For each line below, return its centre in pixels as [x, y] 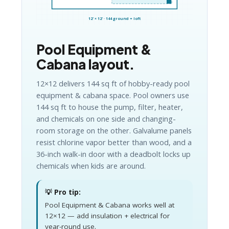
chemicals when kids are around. [91, 166]
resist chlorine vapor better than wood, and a [114, 143]
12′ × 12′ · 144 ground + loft [115, 19]
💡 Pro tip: [63, 192]
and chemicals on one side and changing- [106, 119]
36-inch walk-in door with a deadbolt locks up [113, 154]
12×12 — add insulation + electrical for [107, 216]
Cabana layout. [85, 64]
